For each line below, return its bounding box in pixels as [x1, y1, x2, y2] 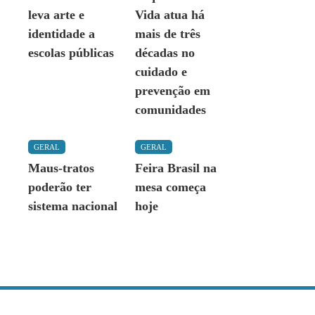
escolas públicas [28, 46, 114, 60]
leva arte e [28, 8, 84, 22]
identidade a [28, 27, 95, 41]
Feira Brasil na [134, 161, 217, 175]
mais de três [134, 27, 200, 41]
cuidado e [134, 65, 187, 79]
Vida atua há [134, 8, 205, 22]
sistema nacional [28, 199, 117, 213]
